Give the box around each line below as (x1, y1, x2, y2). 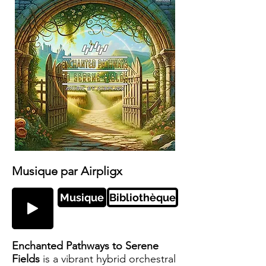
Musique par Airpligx (12, 164, 122, 178)
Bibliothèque (109, 191, 176, 204)
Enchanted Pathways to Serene (12, 239, 159, 252)
